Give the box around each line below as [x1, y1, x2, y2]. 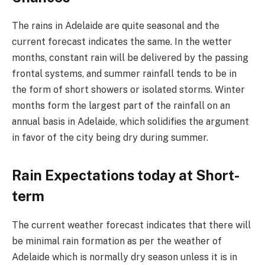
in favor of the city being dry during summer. [12, 132, 208, 144]
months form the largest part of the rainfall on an [12, 100, 230, 112]
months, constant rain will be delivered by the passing [12, 52, 248, 64]
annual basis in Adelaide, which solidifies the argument [12, 116, 249, 128]
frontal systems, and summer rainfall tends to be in [12, 68, 237, 80]
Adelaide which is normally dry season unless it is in [12, 251, 237, 263]
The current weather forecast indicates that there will [12, 219, 251, 231]
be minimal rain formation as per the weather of [12, 235, 222, 247]
